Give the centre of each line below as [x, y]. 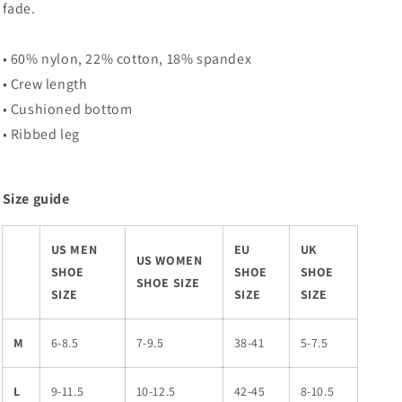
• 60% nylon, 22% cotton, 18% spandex [127, 59]
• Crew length [45, 84]
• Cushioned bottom [67, 109]
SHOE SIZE [168, 283]
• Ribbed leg [41, 134]
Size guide [36, 199]
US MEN [74, 249]
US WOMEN [169, 260]
